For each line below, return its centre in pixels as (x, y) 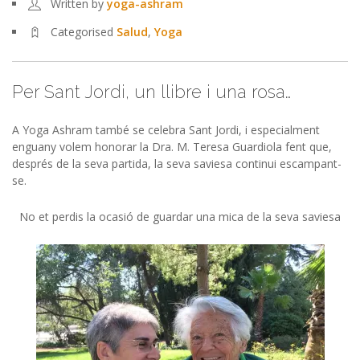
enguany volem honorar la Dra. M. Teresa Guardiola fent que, (172, 147)
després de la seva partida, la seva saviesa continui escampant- (177, 164)
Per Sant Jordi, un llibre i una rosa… (151, 92)
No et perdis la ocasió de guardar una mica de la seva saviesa (180, 217)
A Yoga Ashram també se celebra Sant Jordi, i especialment (166, 130)
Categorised (84, 32)
